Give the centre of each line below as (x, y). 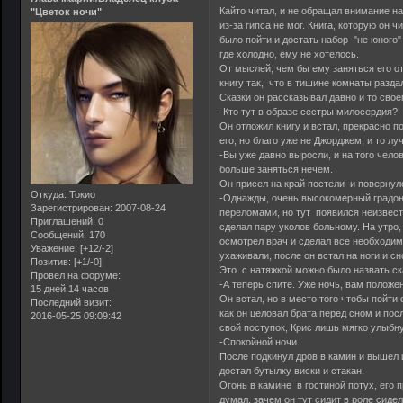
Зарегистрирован (70, 208)
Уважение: (54, 249)
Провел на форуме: (76, 276)
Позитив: (51, 262)
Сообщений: (58, 235)
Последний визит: (71, 303)
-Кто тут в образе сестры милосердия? (309, 111)
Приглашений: (63, 222)
